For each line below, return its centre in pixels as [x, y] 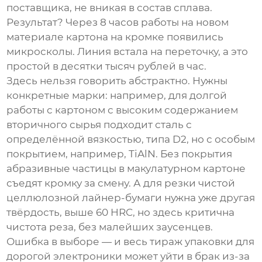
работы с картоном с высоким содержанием [123, 110]
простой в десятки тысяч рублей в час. [107, 66]
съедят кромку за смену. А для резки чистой [121, 183]
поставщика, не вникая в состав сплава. [110, 8]
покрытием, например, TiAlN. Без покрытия [120, 154]
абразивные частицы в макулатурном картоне [126, 169]
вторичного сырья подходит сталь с [99, 125]
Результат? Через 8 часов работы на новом [118, 23]
